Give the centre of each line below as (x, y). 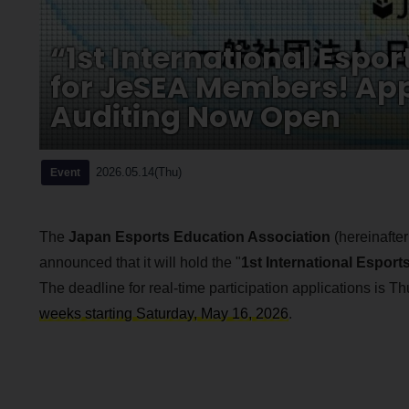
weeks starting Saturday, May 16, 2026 (163, 313)
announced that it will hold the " (140, 262)
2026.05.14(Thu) (138, 172)
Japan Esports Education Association (199, 236)
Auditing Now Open (195, 116)
